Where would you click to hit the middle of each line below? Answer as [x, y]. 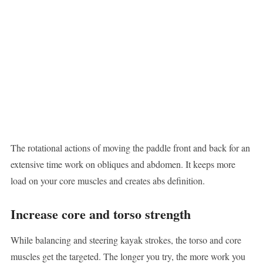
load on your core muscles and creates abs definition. [107, 181]
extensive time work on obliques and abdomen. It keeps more [123, 164]
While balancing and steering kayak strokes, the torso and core [126, 240]
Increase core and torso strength [100, 214]
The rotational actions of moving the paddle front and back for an [130, 148]
